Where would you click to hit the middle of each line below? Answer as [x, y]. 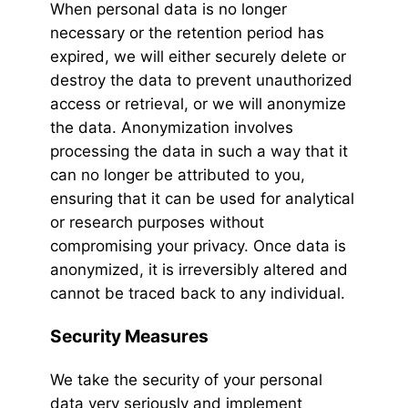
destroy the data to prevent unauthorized [201, 81]
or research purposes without [157, 223]
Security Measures [129, 337]
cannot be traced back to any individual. [198, 294]
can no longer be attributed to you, [178, 175]
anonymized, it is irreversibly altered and [199, 270]
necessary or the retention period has [187, 33]
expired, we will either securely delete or [198, 57]
